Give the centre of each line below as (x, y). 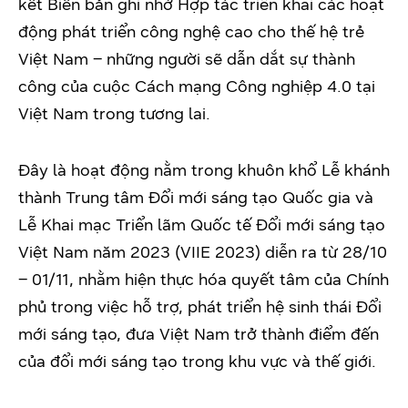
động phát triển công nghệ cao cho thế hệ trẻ (191, 32)
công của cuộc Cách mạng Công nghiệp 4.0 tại (197, 87)
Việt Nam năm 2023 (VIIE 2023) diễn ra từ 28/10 (203, 252)
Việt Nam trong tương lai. (114, 114)
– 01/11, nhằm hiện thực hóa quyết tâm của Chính (204, 280)
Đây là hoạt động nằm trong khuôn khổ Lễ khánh (204, 170)
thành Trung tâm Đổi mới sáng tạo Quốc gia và (196, 198)
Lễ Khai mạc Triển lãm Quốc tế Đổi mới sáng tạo (202, 225)
